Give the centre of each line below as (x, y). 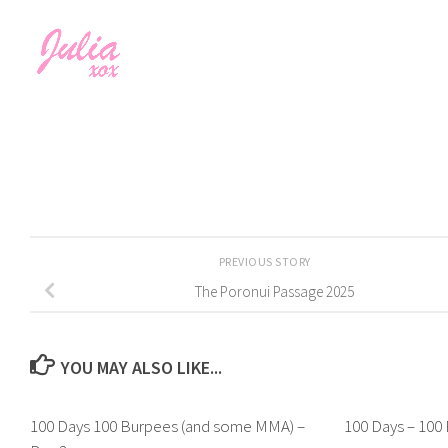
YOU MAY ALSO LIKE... (141, 368)
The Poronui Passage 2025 (274, 291)
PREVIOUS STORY (266, 262)
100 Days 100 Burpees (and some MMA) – (167, 426)
